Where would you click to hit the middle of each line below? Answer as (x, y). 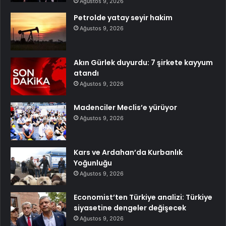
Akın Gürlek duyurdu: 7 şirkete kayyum (143, 62)
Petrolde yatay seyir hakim (123, 17)
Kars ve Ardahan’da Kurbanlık (128, 152)
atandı (86, 73)
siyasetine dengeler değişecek (130, 208)
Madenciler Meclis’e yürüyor (125, 107)
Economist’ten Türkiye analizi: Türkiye (143, 197)
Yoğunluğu (93, 163)
